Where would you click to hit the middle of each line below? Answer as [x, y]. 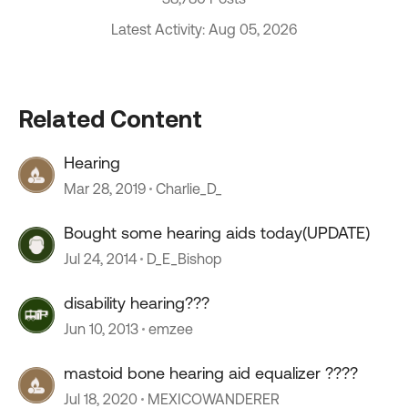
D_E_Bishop [184, 259]
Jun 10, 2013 [101, 329]
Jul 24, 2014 [100, 259]
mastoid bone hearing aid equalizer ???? [211, 373]
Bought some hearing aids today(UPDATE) [217, 233]
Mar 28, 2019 [105, 189]
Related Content [110, 118]
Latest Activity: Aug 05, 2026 [204, 29]
